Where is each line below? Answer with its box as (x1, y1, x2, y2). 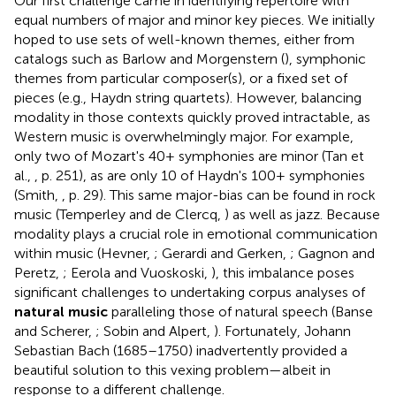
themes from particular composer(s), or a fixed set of (14, 69, 347, 87)
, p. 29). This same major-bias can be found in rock (62, 186, 376, 203)
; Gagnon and (290, 244, 375, 262)
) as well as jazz (225, 205, 320, 223)
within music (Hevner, (14, 244, 154, 262)
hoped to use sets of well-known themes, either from (14, 30, 354, 48)
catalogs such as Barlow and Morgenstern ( (14, 49, 285, 67)
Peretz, (14, 263, 63, 281)
